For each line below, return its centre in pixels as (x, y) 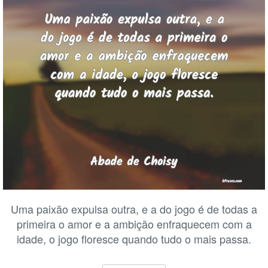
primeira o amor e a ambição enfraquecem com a (134, 224)
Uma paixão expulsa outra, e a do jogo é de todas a (134, 209)
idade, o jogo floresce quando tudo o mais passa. (134, 239)
